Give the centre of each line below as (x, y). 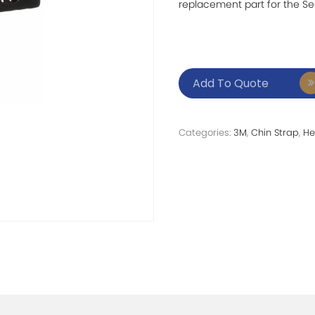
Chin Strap (275, 133)
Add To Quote (231, 83)
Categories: (206, 133)
